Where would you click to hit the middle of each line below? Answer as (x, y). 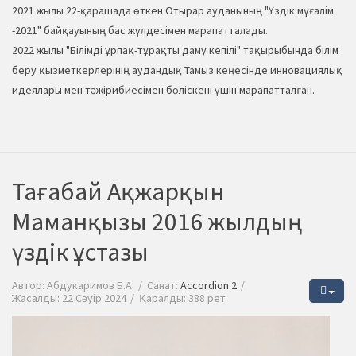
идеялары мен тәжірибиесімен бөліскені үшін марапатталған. (163, 89)
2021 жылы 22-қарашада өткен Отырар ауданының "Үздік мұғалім (173, 10)
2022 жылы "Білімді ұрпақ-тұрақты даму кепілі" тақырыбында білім (175, 50)
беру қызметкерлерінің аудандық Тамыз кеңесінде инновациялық (177, 70)
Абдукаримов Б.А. (91, 285)
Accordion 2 (209, 285)
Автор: (29, 285)
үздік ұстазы (80, 252)
